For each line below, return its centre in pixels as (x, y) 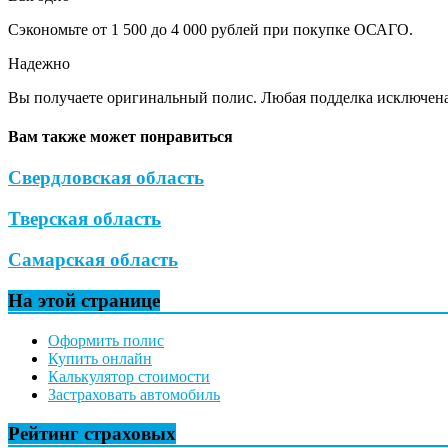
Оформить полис (106, 341)
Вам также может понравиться (120, 137)
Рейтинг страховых (92, 434)
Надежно (39, 63)
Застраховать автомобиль (134, 395)
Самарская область (93, 259)
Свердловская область (106, 178)
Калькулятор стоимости (129, 377)
